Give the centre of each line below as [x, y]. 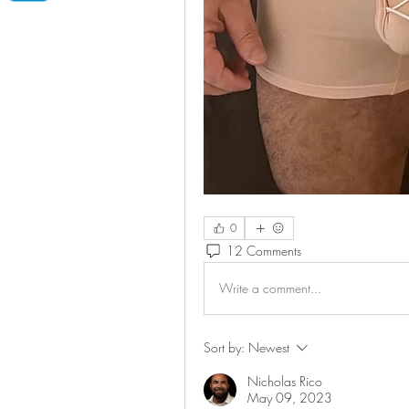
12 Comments [264, 251]
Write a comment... [270, 288]
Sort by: [224, 347]
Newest [269, 347]
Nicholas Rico [285, 381]
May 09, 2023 [290, 397]
